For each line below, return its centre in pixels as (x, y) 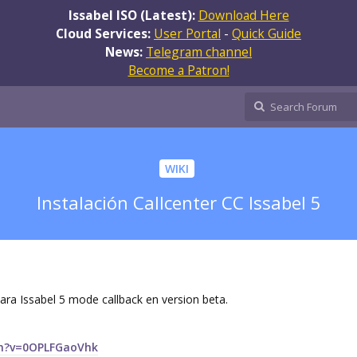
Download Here (243, 15)
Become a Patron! (178, 70)
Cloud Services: (105, 33)
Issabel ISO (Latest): (133, 15)
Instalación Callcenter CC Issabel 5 (178, 203)
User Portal (187, 33)
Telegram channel (199, 51)
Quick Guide (267, 33)
